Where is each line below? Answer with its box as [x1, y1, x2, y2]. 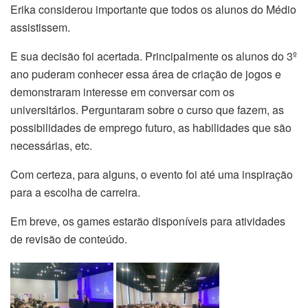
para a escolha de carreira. [10, 184, 140, 200]
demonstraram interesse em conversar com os [10, 83, 234, 100]
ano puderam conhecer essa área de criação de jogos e [10, 65, 281, 82]
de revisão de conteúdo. [10, 230, 127, 247]
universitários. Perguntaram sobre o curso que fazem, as [10, 101, 284, 118]
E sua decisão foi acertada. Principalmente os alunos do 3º [10, 47, 297, 64]
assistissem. [10, 19, 70, 35]
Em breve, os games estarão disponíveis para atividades [10, 212, 285, 229]
